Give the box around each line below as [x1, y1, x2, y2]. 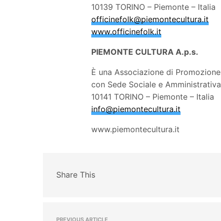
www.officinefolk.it [91, 26, 161, 37]
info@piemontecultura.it [91, 104, 181, 114]
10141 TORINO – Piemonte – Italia [91, 91, 215, 102]
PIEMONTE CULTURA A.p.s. [91, 46, 199, 57]
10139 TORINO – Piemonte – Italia [91, 1, 216, 12]
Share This [56, 170, 95, 180]
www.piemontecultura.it [91, 124, 180, 134]
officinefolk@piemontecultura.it [91, 14, 209, 24]
